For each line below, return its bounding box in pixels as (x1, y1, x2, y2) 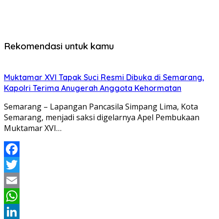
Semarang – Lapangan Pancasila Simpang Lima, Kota (4, 101, 198, 112)
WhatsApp (4, 206, 42, 217)
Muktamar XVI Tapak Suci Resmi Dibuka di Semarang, (4, 72, 204, 82)
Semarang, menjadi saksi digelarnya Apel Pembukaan (4, 111, 199, 123)
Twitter (4, 175, 31, 186)
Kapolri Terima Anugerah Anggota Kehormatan (4, 83, 181, 93)
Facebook (4, 159, 39, 170)
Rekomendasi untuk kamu (4, 40, 114, 52)
